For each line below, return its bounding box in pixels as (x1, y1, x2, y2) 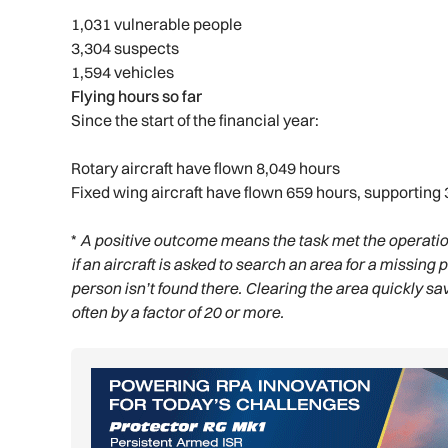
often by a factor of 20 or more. (71, 302, 285, 323)
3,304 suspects (71, 38, 180, 59)
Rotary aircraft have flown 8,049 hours (71, 158, 341, 179)
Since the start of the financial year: (71, 110, 320, 131)
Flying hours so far (71, 86, 203, 107)
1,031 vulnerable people (71, 14, 243, 35)
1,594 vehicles (71, 62, 175, 83)
